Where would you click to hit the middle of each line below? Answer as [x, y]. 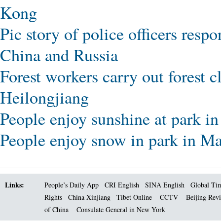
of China [56, 209]
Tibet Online [134, 197]
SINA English [165, 185]
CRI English [122, 185]
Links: [15, 185]
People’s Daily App [72, 185]
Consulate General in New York [121, 209]
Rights [53, 197]
